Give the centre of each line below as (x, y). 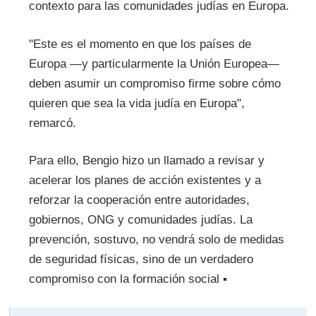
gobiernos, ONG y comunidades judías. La (140, 220)
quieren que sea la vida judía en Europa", (136, 103)
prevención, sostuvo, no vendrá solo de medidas (156, 240)
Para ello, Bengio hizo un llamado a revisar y (146, 161)
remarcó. (52, 123)
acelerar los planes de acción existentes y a (145, 181)
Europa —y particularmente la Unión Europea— (154, 63)
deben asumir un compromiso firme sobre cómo (154, 83)
